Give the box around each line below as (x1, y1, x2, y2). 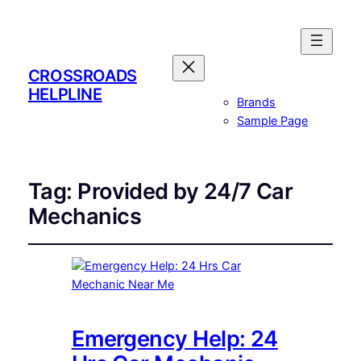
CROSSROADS (27, 65, 137, 85)
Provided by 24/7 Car (77, 178, 293, 205)
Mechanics (27, 203, 141, 230)
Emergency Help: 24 (71, 325, 278, 352)
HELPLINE (27, 84, 102, 104)
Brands (237, 95, 276, 110)
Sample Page (237, 114, 309, 129)
